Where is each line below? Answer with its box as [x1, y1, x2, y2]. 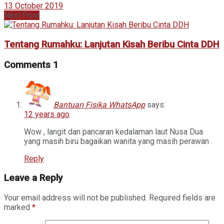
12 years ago [24, 109, 69, 119]
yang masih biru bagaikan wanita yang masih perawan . [24, 136, 212, 146]
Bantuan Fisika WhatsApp [53, 99, 145, 109]
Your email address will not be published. [4, 192, 147, 202]
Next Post [4, 10, 39, 20]
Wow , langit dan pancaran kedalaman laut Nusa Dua [24, 126, 203, 136]
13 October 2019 [4, 1, 63, 11]
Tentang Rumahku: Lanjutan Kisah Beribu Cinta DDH [4, 39, 219, 50]
